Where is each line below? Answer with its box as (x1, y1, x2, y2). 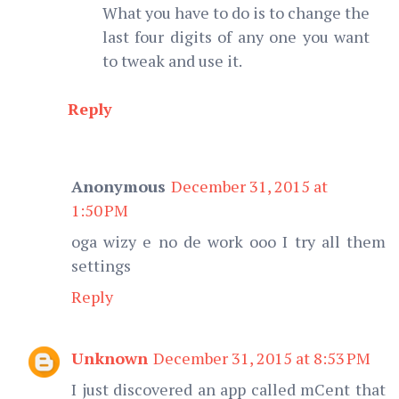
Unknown (71, 346, 148, 369)
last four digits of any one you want (102, 25, 370, 47)
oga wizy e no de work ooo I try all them (71, 230, 386, 252)
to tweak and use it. (102, 49, 242, 71)
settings (71, 254, 131, 276)
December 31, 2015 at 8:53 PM (153, 346, 370, 369)
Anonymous (71, 175, 166, 197)
